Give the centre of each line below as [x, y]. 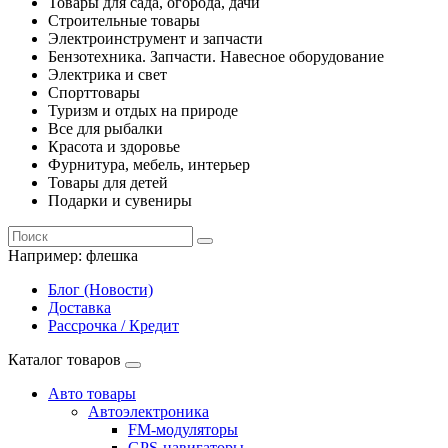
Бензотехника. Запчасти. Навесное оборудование [216, 56]
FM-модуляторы [183, 429]
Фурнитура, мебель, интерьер [149, 164]
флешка [112, 255]
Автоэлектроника [148, 411]
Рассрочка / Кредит [113, 325]
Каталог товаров [64, 359]
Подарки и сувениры [120, 200]
